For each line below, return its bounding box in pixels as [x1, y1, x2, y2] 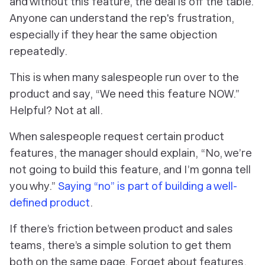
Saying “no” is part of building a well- [58, 180, 237, 192]
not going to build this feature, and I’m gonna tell [9, 163, 251, 176]
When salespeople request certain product [9, 130, 224, 143]
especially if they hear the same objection [9, 28, 217, 41]
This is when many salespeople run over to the [9, 71, 239, 83]
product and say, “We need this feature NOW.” [9, 88, 240, 100]
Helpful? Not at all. [9, 104, 103, 117]
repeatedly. [9, 45, 67, 57]
